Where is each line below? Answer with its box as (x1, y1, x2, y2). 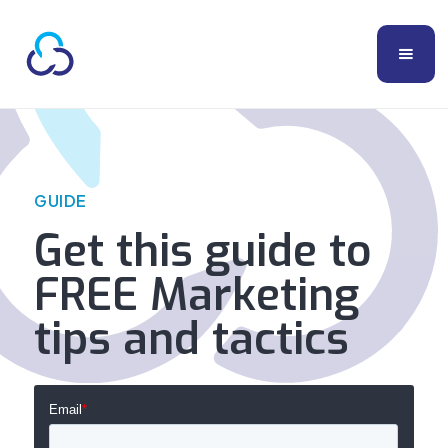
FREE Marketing (34, 266, 360, 324)
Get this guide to (34, 222, 373, 280)
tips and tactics (34, 310, 350, 368)
